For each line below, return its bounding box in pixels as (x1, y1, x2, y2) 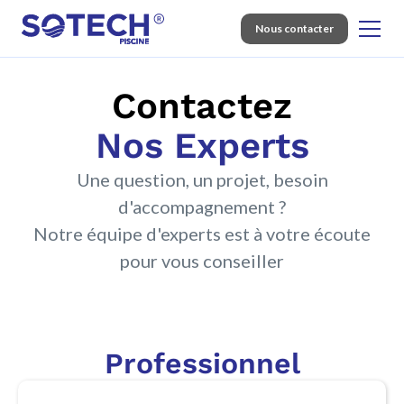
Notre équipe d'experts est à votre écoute (33, 223, 371, 244)
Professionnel (104, 346, 300, 381)
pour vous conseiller (120, 250, 284, 271)
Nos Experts (95, 124, 309, 167)
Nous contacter (254, 21, 334, 35)
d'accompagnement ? (118, 196, 286, 217)
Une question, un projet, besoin (76, 169, 328, 190)
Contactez (112, 85, 292, 127)
